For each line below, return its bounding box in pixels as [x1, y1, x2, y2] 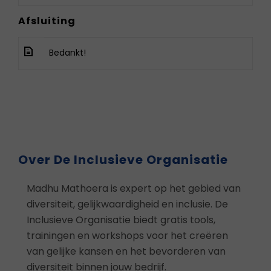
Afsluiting [18, 14, 76, 28]
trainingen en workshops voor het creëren [27, 229, 228, 243]
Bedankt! [49, 47, 86, 59]
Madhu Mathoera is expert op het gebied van [27, 181, 241, 195]
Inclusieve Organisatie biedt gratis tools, [27, 213, 215, 227]
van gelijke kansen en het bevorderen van [27, 244, 226, 258]
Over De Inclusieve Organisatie [18, 151, 228, 168]
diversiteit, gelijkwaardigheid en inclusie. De [27, 197, 228, 211]
